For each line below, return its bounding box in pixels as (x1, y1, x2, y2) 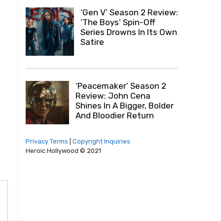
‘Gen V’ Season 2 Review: (80, 7, 179, 17)
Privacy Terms (26, 138, 68, 146)
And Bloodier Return (75, 110, 154, 120)
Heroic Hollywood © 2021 (26, 147, 101, 155)
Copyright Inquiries (73, 138, 130, 146)
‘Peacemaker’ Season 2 (75, 80, 167, 91)
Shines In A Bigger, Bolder (75, 100, 174, 110)
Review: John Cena (75, 90, 151, 101)
